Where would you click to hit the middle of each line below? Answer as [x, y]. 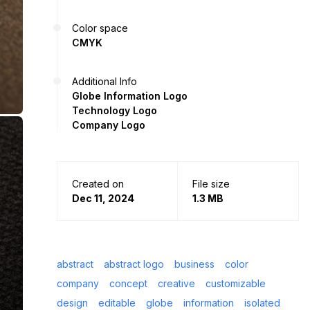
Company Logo [109, 125]
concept [128, 283]
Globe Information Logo [130, 95]
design [72, 302]
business [194, 264]
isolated [262, 302]
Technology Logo [115, 110]
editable [117, 302]
